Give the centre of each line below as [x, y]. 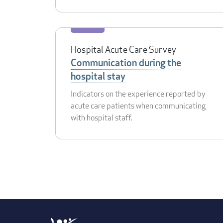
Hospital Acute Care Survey [124, 49]
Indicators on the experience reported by [138, 94]
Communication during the [126, 62]
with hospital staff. [102, 117]
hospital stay [98, 76]
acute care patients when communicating [138, 106]
